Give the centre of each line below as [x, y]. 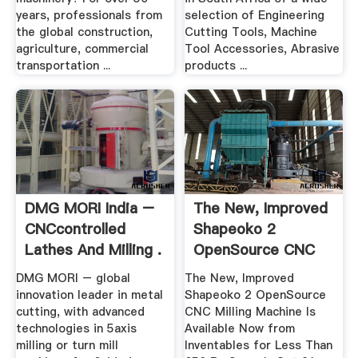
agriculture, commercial [82, 48]
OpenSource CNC [255, 250]
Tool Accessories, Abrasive [263, 48]
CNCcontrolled [75, 229]
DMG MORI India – [89, 209]
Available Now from [240, 328]
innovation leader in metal [89, 294]
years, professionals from [89, 15]
